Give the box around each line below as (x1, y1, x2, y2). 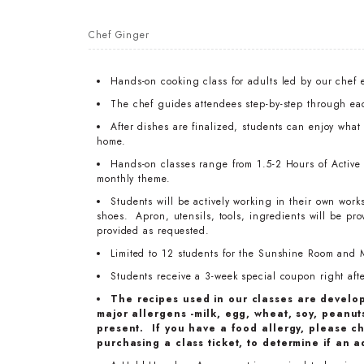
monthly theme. (97, 171, 171, 187)
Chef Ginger (89, 28, 149, 43)
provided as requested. (97, 223, 210, 239)
